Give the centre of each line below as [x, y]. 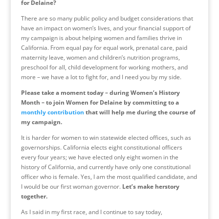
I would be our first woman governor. [71, 186]
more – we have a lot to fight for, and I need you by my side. [101, 77]
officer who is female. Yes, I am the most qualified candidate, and [109, 176]
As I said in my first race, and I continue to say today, [91, 212]
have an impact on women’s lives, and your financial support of [106, 28]
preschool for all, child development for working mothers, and [104, 67]
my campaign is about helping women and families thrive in [101, 38]
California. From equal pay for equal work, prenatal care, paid [104, 47]
